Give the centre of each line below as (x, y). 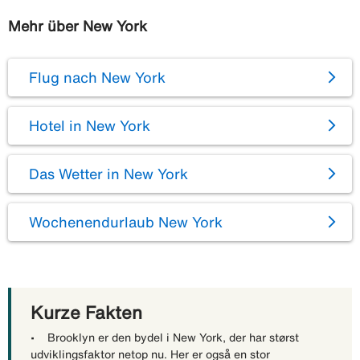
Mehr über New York (78, 25)
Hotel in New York (90, 125)
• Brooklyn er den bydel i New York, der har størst (165, 337)
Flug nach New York (97, 77)
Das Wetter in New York (108, 173)
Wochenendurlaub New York (126, 221)
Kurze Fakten (86, 312)
